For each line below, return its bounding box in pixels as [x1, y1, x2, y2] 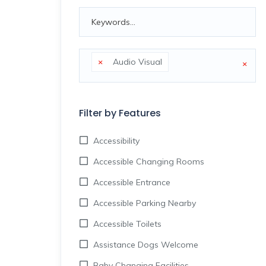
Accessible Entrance [93, 177, 170, 188]
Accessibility [93, 135, 140, 146]
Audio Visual [106, 56, 162, 67]
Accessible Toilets [93, 218, 161, 229]
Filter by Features [79, 106, 161, 120]
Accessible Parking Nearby [93, 198, 196, 208]
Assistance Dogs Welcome [93, 239, 198, 250]
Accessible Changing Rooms [93, 156, 204, 167]
